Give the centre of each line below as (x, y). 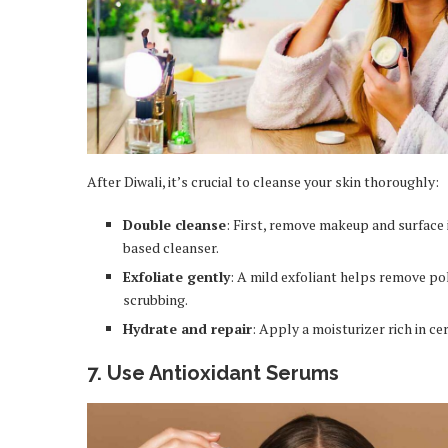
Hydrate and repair (187, 328)
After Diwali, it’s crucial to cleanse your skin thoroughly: (263, 181)
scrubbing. (155, 299)
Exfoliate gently (176, 276)
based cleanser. (171, 247)
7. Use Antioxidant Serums (213, 372)
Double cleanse (174, 224)
